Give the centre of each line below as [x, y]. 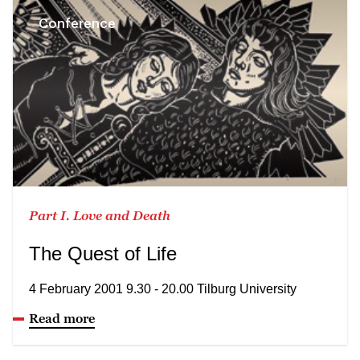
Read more [62, 318]
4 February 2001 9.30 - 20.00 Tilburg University [163, 288]
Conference [77, 24]
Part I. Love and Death [100, 215]
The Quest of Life [103, 253]
